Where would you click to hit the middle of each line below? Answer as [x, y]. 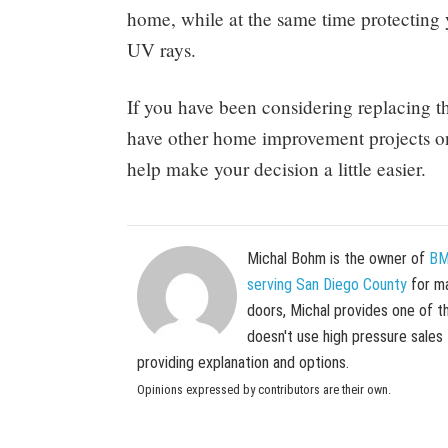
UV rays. [161, 49]
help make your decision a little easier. [276, 168]
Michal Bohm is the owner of [338, 258]
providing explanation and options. [243, 362]
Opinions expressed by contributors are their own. [264, 389]
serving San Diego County [327, 284]
